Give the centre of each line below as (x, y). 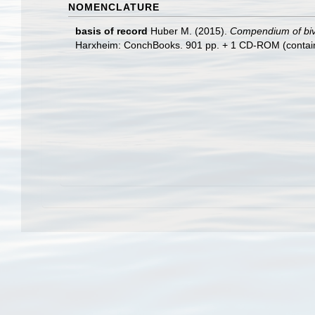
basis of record (111, 31)
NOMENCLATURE (114, 7)
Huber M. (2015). (190, 31)
